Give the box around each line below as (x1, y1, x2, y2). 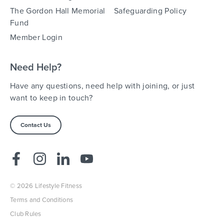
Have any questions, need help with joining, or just (10, 80, 195, 91)
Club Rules (10, 209, 41, 218)
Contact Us (20, 120, 51, 129)
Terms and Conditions (10, 195, 73, 204)
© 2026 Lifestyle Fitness (10, 181, 82, 190)
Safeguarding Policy (114, 5, 187, 16)
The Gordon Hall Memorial (10, 5, 105, 16)
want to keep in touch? (10, 92, 93, 103)
